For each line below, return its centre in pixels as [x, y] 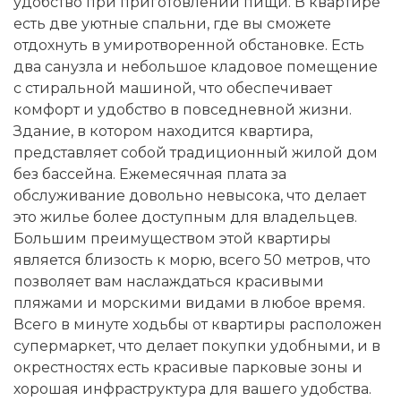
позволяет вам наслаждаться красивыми [169, 282]
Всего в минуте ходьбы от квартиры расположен [198, 325]
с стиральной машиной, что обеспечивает [173, 89]
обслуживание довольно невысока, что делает [190, 196]
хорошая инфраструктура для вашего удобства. [192, 389]
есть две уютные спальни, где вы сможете [172, 24]
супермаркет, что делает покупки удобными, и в [197, 346]
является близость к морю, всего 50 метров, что [192, 260]
